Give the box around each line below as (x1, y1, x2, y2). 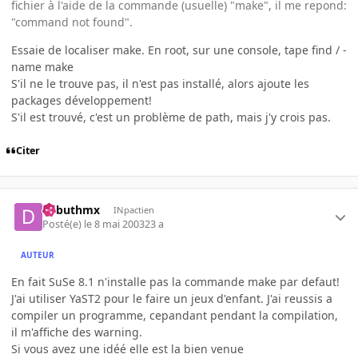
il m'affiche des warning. (11, 324, 142, 340)
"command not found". (11, 14, 133, 30)
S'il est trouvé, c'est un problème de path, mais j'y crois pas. (11, 109, 331, 125)
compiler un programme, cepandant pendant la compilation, (11, 308, 338, 324)
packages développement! (11, 92, 152, 108)
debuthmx (42, 201, 101, 217)
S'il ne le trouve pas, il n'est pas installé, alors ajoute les (11, 75, 309, 91)
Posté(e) (42, 217, 85, 232)
